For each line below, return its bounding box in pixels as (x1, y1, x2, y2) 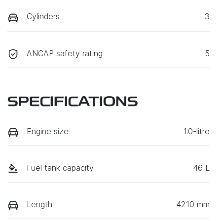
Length (27, 199, 52, 210)
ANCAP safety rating (27, 48, 103, 58)
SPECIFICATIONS (7, 95, 138, 110)
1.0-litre (184, 126, 210, 136)
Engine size (27, 126, 69, 136)
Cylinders (27, 11, 60, 22)
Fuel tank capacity (27, 162, 94, 173)
